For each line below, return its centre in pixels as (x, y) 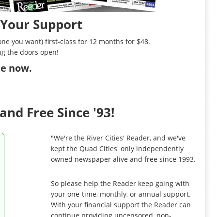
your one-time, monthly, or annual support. (121, 194)
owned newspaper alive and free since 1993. (123, 159)
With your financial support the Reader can (121, 205)
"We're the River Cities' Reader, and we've (118, 138)
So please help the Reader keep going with (120, 183)
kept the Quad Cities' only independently (117, 148)
